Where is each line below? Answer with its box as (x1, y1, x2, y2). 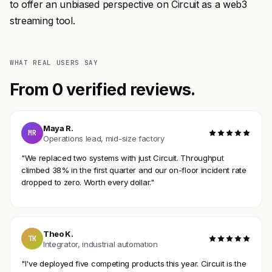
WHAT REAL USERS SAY (10, 58, 98, 67)
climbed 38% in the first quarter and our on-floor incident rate (21, 165, 246, 175)
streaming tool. (10, 15, 75, 27)
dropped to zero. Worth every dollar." (21, 177, 154, 188)
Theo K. (43, 228, 73, 239)
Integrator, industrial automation (43, 239, 158, 249)
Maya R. (43, 123, 73, 133)
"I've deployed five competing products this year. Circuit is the (21, 259, 246, 269)
